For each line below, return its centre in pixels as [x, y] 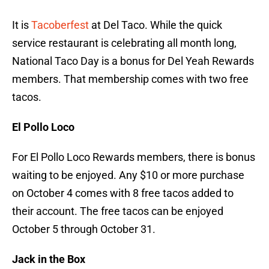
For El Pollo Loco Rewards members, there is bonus [134, 157]
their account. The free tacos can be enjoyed [118, 211]
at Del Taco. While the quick [156, 25]
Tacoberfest [60, 25]
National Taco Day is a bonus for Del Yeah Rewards [133, 61]
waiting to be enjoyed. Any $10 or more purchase [128, 175]
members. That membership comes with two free [130, 79]
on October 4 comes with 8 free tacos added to [123, 193]
